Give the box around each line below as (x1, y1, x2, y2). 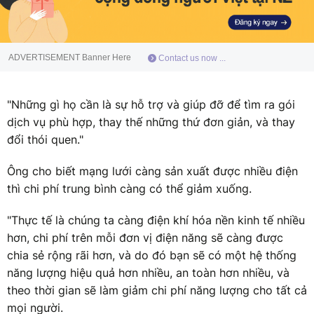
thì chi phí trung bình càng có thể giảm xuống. (7, 181, 252, 196)
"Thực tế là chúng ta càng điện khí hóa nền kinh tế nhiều (7, 212, 305, 227)
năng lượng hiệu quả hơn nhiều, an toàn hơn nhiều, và (7, 265, 289, 280)
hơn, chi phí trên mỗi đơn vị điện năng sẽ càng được (7, 230, 283, 245)
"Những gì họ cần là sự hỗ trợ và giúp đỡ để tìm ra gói (7, 97, 295, 111)
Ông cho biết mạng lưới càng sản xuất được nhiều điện (7, 163, 298, 178)
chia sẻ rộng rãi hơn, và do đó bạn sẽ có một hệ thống (7, 247, 296, 262)
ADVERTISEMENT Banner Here (8, 52, 131, 62)
